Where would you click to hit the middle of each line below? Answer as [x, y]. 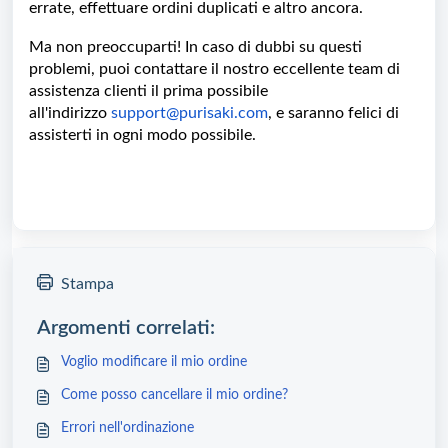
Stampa [87, 284]
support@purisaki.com [189, 113]
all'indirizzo [70, 113]
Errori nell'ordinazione [127, 428]
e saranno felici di [337, 113]
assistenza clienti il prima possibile [148, 91]
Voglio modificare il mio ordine [154, 362]
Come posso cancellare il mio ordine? [174, 395]
